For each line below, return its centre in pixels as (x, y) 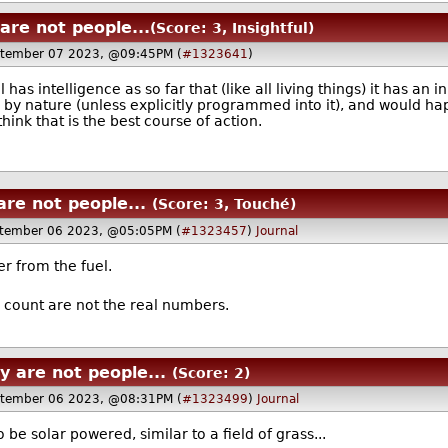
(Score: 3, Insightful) (232, 27)
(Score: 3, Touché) (223, 204)
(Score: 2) (210, 372)
